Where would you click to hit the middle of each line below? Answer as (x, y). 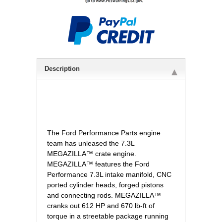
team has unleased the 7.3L (91, 143)
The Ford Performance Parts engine (104, 133)
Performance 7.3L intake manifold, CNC (109, 175)
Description (62, 69)
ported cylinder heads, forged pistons (105, 185)
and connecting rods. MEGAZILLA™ (104, 195)
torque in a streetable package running (108, 216)
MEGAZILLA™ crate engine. (92, 154)
